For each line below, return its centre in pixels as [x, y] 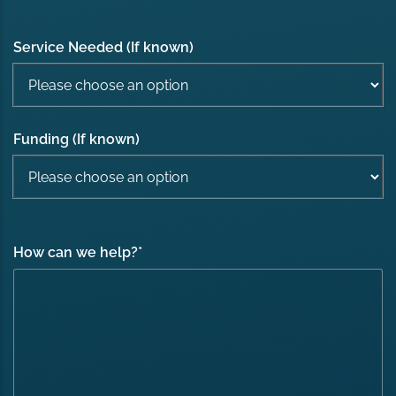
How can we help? [76, 253]
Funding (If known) [77, 139]
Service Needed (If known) [104, 47]
